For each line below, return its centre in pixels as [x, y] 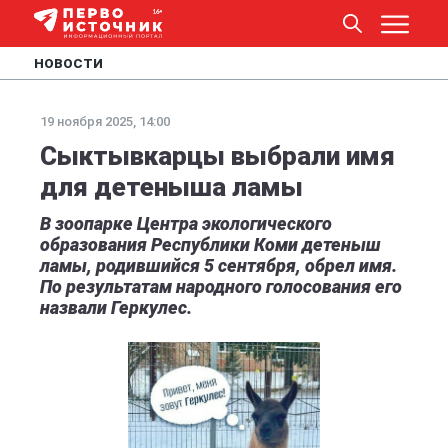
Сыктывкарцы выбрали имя [217, 156]
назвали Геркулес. [116, 307]
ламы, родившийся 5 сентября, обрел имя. [218, 265]
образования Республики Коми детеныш [210, 244]
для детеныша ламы [171, 187]
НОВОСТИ [68, 63]
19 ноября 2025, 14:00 [105, 121]
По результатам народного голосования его [221, 286]
